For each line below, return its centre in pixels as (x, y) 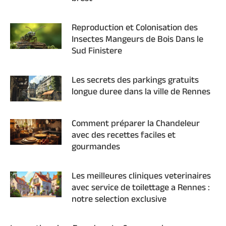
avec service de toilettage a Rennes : (141, 188)
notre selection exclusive (119, 200)
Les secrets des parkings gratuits (135, 81)
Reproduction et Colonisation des (135, 29)
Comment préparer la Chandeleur (136, 124)
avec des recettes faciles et (124, 136)
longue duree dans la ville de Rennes (141, 93)
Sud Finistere (97, 52)
